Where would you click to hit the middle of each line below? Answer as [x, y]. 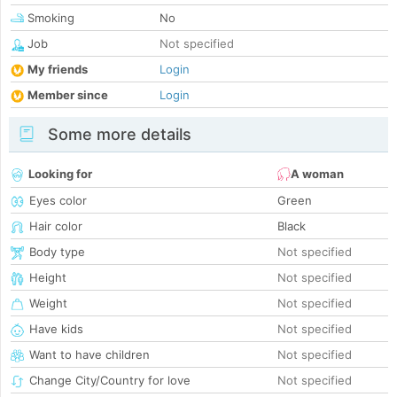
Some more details [117, 135]
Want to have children [90, 355]
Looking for [60, 174]
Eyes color [58, 201]
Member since [68, 95]
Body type [57, 252]
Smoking [49, 18]
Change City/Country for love [110, 381]
